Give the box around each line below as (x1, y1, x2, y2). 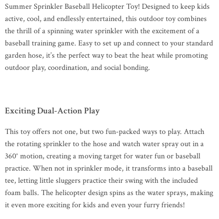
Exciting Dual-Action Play (5, 105, 100, 116)
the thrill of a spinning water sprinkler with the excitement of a (5, 26, 199, 36)
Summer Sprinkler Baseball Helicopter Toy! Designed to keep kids (5, 1, 210, 12)
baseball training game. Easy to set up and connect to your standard (5, 38, 213, 48)
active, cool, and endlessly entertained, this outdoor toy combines (5, 14, 207, 24)
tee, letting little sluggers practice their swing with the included (5, 175, 198, 186)
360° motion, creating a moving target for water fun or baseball (5, 151, 200, 161)
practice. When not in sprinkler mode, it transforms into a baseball (5, 163, 213, 174)
